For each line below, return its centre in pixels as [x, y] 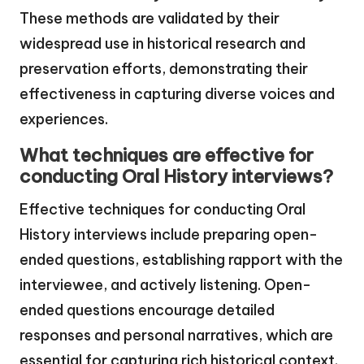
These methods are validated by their [149, 19]
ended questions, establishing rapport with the [181, 260]
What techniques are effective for [167, 156]
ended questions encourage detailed [147, 310]
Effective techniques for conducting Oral [162, 210]
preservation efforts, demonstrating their [164, 69]
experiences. [64, 119]
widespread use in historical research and [162, 44]
